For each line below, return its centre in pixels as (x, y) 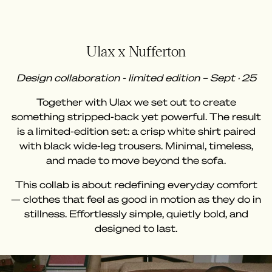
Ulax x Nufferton (136, 51)
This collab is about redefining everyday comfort (136, 185)
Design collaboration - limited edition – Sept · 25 (136, 78)
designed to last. (136, 229)
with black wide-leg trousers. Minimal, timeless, (136, 146)
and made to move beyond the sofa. (136, 161)
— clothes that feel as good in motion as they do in (136, 199)
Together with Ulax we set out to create (136, 102)
